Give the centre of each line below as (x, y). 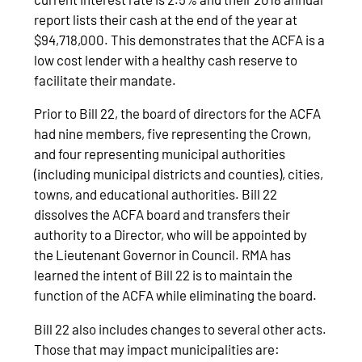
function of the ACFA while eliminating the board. (176, 295)
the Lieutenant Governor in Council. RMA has (163, 255)
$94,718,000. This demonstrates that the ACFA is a (180, 40)
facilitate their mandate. (105, 80)
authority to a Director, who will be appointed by (171, 235)
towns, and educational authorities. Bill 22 (156, 194)
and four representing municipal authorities (160, 154)
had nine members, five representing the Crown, (173, 134)
